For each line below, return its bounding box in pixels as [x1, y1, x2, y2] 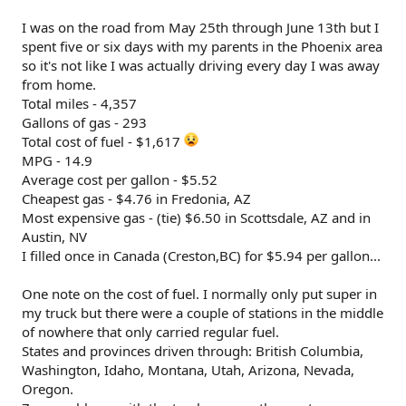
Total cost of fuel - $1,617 [22, 132, 184, 150]
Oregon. [22, 380, 73, 398]
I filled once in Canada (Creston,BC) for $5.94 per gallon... [22, 246, 381, 265]
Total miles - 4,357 [22, 94, 137, 112]
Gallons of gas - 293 [22, 113, 147, 131]
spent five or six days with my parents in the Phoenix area [22, 37, 382, 55]
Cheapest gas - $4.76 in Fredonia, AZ [22, 189, 251, 208]
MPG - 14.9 [22, 151, 92, 169]
